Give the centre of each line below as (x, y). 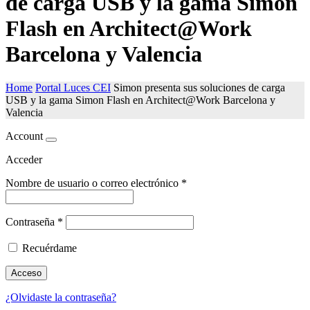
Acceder (24, 160)
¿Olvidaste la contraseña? (61, 298)
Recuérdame (49, 248)
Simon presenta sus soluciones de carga (199, 88)
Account (24, 136)
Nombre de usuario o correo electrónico (93, 183)
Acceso (26, 273)
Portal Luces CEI (73, 88)
